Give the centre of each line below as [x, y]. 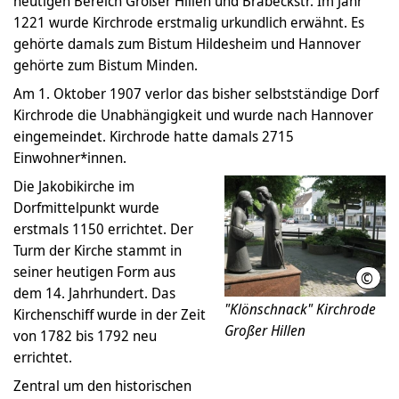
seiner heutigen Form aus [94, 272]
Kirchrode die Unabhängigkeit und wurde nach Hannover [193, 115]
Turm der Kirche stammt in [98, 251]
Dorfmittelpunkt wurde [86, 208]
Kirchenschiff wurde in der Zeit [110, 315]
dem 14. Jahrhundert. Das [94, 293]
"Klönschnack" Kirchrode [301, 309]
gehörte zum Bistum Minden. [106, 65]
